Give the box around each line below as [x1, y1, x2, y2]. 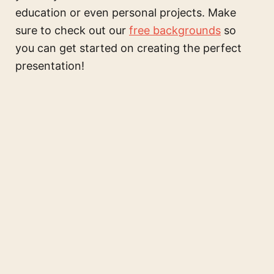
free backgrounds [129, 24, 221, 37]
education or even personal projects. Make [15, 6, 236, 19]
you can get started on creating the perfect [15, 42, 242, 54]
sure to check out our [15, 24, 129, 37]
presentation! [15, 59, 84, 72]
